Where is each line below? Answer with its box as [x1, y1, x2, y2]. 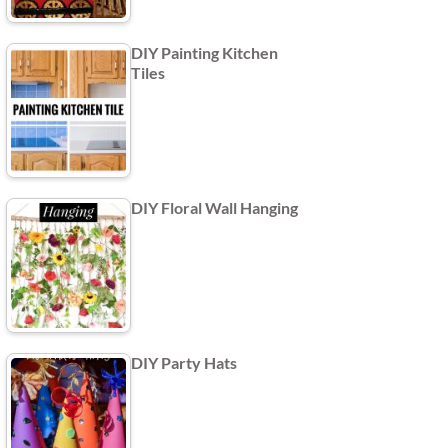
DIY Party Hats [131, 352, 237, 372]
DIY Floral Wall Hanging [131, 197, 298, 217]
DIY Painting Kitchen [131, 42, 278, 62]
